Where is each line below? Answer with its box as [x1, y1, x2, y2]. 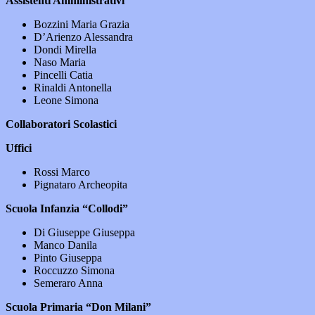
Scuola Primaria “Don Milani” [6, 301, 151, 314]
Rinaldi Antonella [34, 82, 112, 94]
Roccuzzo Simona [34, 264, 115, 277]
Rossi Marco [34, 166, 90, 179]
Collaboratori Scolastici [6, 118, 117, 131]
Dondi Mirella [34, 44, 96, 56]
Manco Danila [34, 239, 97, 252]
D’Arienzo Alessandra [34, 31, 133, 44]
